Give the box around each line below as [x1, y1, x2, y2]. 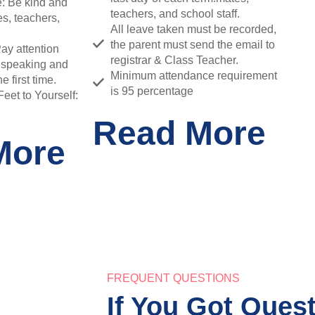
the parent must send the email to [110, 38, 275, 51]
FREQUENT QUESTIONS [107, 271, 240, 284]
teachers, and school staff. [110, 7, 240, 20]
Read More [93, 114, 266, 152]
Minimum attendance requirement [110, 69, 277, 82]
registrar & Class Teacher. [110, 53, 238, 66]
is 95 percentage [110, 84, 193, 97]
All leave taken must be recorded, [110, 22, 276, 35]
